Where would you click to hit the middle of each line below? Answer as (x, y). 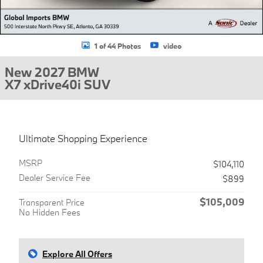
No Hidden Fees (50, 212)
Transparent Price (52, 202)
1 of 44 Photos (118, 45)
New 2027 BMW (52, 72)
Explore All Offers (77, 254)
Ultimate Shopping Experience (83, 138)
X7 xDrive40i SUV (58, 84)
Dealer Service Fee (55, 178)
